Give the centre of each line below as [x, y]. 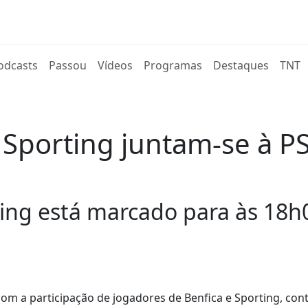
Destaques [241, 65]
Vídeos [115, 65]
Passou [68, 65]
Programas [173, 65]
